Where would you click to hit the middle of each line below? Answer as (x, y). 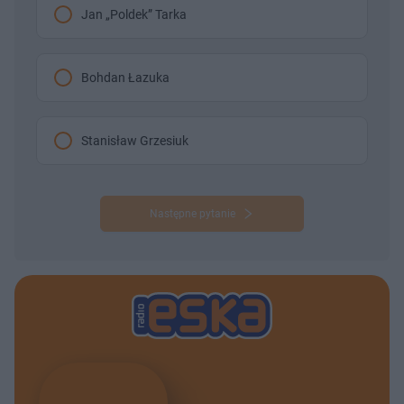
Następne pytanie (192, 213)
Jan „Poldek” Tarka (134, 14)
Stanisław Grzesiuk (135, 140)
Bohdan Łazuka (125, 77)
